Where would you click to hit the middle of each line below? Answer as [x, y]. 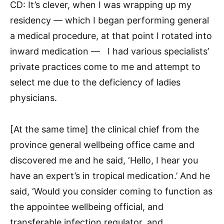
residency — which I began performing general [109, 20]
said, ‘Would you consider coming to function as [111, 191]
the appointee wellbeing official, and [87, 207]
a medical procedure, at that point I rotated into [111, 36]
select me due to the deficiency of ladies [95, 82]
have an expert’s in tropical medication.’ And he [110, 176]
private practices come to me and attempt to [105, 67]
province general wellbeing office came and [102, 145]
